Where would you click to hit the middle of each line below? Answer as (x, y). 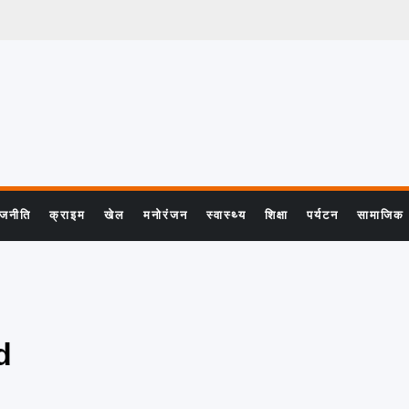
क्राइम (68, 215)
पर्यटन (323, 215)
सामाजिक (381, 215)
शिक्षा (277, 215)
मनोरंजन (166, 215)
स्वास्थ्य (226, 215)
